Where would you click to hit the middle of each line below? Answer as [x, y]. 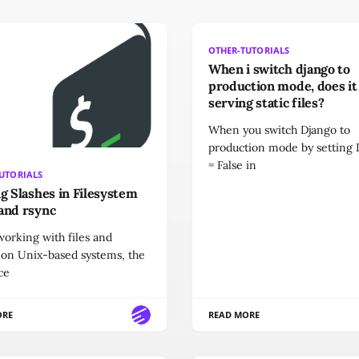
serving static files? [266, 103]
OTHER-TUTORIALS [249, 50]
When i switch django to [279, 69]
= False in [232, 165]
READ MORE [234, 315]
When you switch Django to [279, 130]
